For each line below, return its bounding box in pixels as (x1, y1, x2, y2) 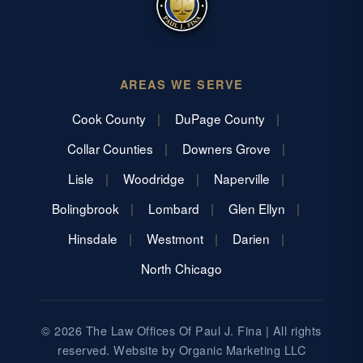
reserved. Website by (58, 341, 179, 359)
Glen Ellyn (228, 199, 285, 218)
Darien (232, 229, 270, 248)
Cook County (72, 109, 146, 128)
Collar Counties (66, 139, 153, 158)
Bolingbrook (52, 199, 119, 218)
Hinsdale (67, 229, 117, 248)
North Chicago (141, 259, 222, 278)
